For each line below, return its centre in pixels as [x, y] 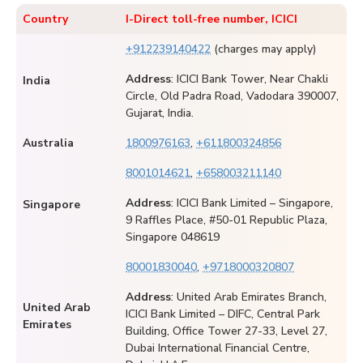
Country [45, 19]
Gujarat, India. [160, 113]
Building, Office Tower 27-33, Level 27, [226, 331]
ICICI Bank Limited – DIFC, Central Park [223, 314]
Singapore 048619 [173, 237]
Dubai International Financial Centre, [218, 348]
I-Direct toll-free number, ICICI [211, 19]
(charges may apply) [263, 49]
